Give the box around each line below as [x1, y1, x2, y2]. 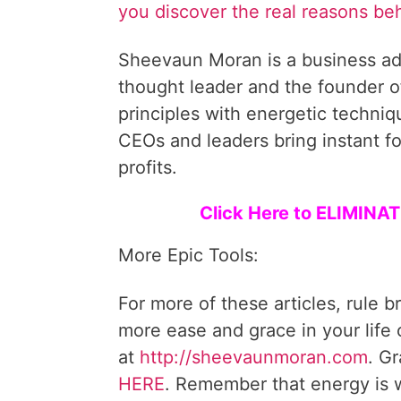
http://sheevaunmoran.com [140, 346, 368, 368]
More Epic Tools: [118, 244, 259, 266]
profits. [118, 157, 177, 178]
